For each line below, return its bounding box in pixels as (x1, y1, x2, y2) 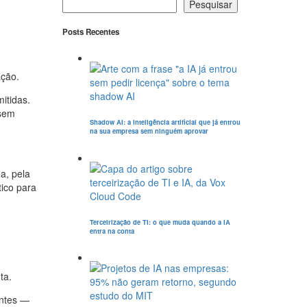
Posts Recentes (62, 25, 119, 38)
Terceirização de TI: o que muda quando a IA (90, 217, 230, 227)
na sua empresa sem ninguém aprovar (90, 125, 208, 136)
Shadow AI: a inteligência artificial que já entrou (90, 116, 241, 127)
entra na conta (90, 225, 134, 236)
